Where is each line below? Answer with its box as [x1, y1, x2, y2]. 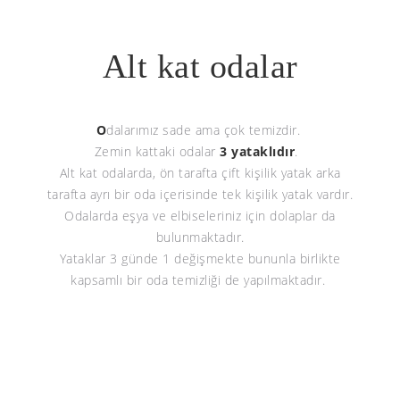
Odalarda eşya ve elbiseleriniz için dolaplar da [64, 207, 336, 224]
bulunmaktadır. [155, 229, 245, 246]
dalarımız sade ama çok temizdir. [106, 121, 304, 138]
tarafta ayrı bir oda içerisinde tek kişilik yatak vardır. [46, 186, 354, 203]
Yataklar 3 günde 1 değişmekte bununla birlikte [59, 250, 341, 267]
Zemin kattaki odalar [94, 143, 220, 160]
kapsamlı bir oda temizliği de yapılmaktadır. [71, 271, 329, 288]
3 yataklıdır [220, 143, 295, 160]
